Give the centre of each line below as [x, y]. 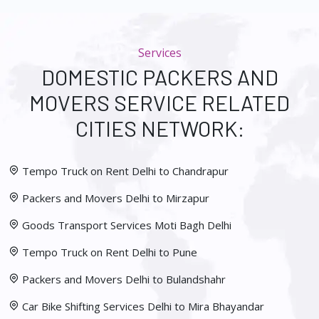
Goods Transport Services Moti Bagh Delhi [127, 225]
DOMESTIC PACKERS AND [159, 77]
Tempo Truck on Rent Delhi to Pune [110, 252]
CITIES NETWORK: [159, 129]
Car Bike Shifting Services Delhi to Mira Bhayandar [143, 307]
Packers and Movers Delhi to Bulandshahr [124, 279]
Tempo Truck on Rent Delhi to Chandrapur [125, 171]
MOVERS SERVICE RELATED [159, 103]
